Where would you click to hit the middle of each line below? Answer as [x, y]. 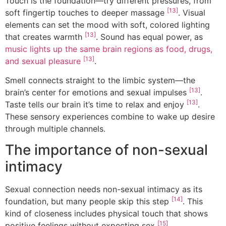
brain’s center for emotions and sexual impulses [97, 92]
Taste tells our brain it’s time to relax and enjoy [96, 104]
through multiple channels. [55, 128]
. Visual [192, 12]
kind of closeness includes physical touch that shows [106, 214]
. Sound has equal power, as [149, 37]
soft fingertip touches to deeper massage [86, 12]
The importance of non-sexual [106, 150]
